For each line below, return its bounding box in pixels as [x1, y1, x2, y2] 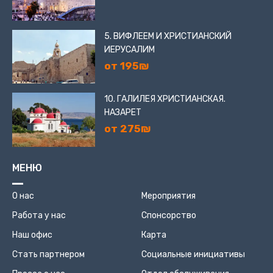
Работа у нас [12, 210, 66, 221]
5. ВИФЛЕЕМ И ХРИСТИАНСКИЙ [104, 31, 232, 41]
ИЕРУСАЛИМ [104, 44, 155, 55]
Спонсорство [141, 210, 196, 221]
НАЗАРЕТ [104, 107, 141, 118]
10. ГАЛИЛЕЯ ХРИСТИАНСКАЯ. [104, 94, 225, 105]
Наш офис [12, 229, 52, 240]
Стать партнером [12, 249, 85, 260]
